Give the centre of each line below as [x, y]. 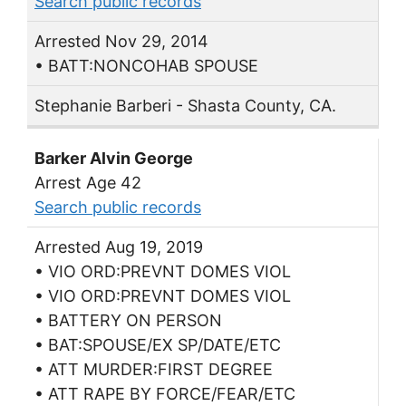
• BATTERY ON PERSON [128, 320]
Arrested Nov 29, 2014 [121, 42]
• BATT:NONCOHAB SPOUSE [146, 66]
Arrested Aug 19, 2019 [119, 247]
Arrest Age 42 [88, 183]
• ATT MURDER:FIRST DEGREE [154, 369]
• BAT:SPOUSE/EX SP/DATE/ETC [158, 345]
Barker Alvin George [114, 158]
